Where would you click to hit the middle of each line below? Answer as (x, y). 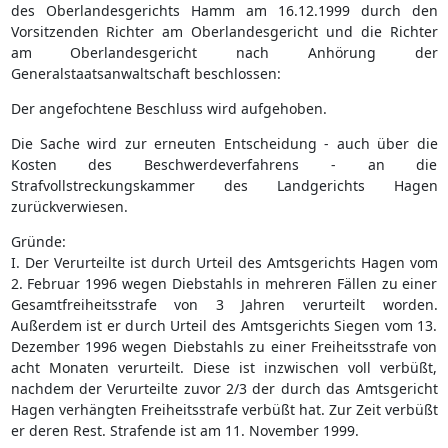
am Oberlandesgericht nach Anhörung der (224, 52)
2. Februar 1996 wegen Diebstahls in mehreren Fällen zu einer (224, 283)
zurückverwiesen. (69, 206)
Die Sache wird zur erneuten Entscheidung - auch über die (224, 143)
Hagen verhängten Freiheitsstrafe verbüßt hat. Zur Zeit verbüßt (224, 409)
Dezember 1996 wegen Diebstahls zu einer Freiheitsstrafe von (224, 346)
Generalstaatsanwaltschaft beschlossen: (145, 73)
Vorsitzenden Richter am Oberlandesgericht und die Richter (224, 31)
